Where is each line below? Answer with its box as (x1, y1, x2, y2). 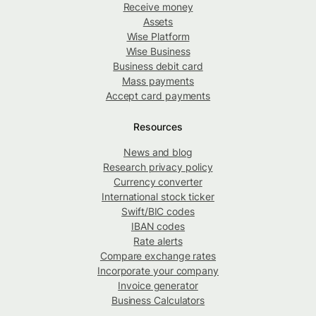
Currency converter (114, 176, 202, 188)
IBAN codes (130, 220, 186, 233)
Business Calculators (111, 294, 205, 307)
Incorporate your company (97, 265, 219, 277)
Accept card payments (105, 90, 211, 102)
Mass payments (122, 75, 194, 87)
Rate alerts (133, 235, 183, 248)
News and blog (123, 146, 193, 159)
